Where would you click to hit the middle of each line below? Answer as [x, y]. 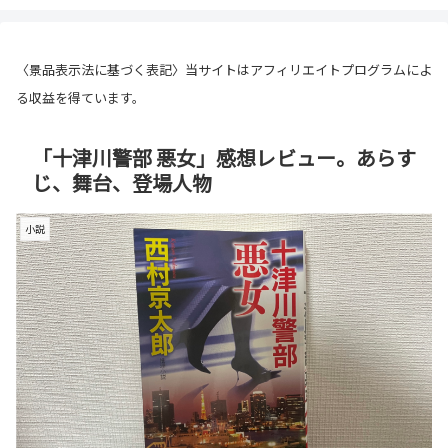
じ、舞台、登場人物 [122, 182]
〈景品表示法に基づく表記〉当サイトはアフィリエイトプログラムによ [224, 70]
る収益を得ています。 [80, 98]
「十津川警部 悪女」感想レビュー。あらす [224, 157]
